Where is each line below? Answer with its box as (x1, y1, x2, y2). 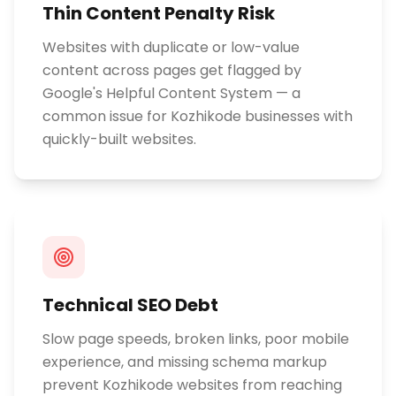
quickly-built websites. (42, 129, 196, 149)
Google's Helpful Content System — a (42, 83, 301, 103)
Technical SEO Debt (42, 293, 218, 317)
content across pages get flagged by (42, 60, 301, 80)
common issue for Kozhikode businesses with (42, 106, 353, 126)
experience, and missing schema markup (42, 352, 327, 372)
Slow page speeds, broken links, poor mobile (42, 329, 349, 349)
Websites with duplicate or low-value (42, 37, 300, 57)
